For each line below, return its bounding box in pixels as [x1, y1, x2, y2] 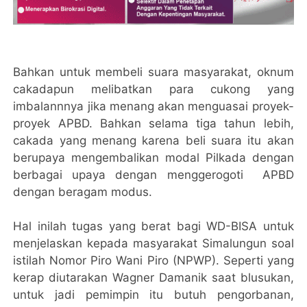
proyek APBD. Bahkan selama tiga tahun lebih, [13, 116, 294, 131]
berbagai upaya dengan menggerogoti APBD [13, 168, 294, 182]
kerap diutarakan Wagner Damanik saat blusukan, [13, 271, 294, 285]
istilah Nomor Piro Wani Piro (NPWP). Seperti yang [13, 254, 294, 268]
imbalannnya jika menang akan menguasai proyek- [13, 99, 294, 114]
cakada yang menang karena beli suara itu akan [13, 134, 294, 148]
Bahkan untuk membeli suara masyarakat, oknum [13, 65, 294, 79]
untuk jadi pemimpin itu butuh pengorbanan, [13, 288, 294, 302]
